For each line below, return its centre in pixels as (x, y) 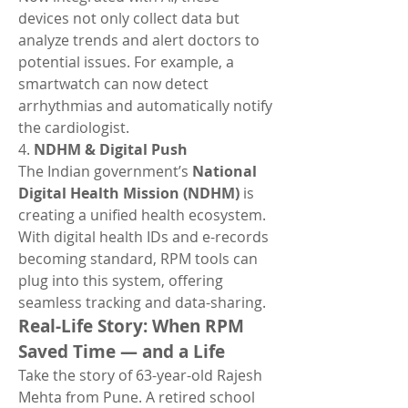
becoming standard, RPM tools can (138, 259)
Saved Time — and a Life (122, 352)
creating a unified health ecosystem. (142, 215)
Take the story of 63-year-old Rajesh (140, 375)
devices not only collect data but (129, 18)
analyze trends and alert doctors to (139, 40)
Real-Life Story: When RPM (131, 326)
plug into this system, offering (121, 280)
